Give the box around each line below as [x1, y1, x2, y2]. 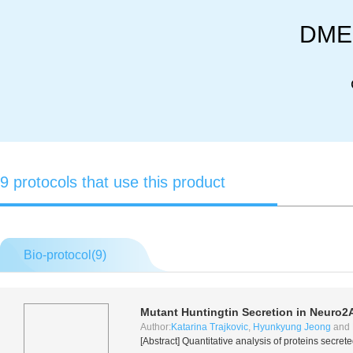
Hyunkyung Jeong [253, 321, 331, 333]
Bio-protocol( [24, 248, 95, 262]
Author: [140, 321, 171, 333]
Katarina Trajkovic [171, 321, 248, 333]
